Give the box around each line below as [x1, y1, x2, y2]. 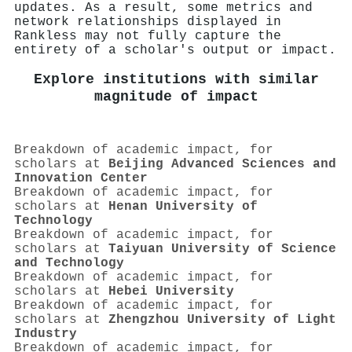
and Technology [14, 255, 124, 270]
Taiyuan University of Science [108, 241, 336, 256]
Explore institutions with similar [33, 71, 319, 89]
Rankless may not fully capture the [14, 28, 281, 43]
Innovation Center [14, 170, 148, 185]
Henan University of [108, 199, 258, 214]
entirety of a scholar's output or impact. [14, 42, 336, 57]
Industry [14, 326, 77, 341]
